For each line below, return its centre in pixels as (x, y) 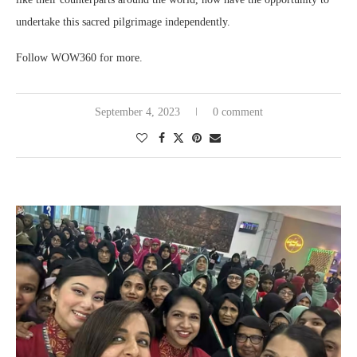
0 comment (237, 112)
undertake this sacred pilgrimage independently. (123, 22)
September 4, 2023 (137, 112)
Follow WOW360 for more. (79, 58)
